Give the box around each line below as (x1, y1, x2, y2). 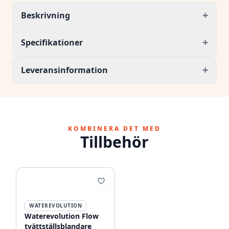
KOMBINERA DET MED (68, 124, 161, 133)
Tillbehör (80, 131, 149, 152)
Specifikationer (21, 37, 83, 48)
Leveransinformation (21, 64, 108, 76)
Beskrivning (21, 10, 70, 21)
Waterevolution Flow (25, 211, 99, 221)
